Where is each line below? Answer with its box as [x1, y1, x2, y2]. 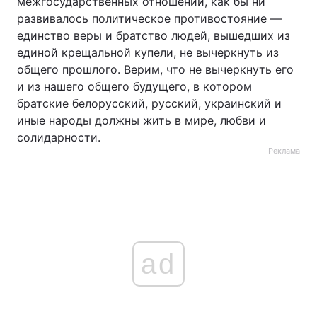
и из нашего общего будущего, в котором [17, 79, 252, 93]
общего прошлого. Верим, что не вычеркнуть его [17, 62, 294, 76]
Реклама [268, 146, 300, 156]
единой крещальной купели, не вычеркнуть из [17, 45, 279, 59]
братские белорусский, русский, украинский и [17, 96, 282, 110]
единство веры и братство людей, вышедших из [17, 28, 290, 42]
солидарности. [17, 130, 100, 144]
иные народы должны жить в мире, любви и [17, 113, 266, 127]
